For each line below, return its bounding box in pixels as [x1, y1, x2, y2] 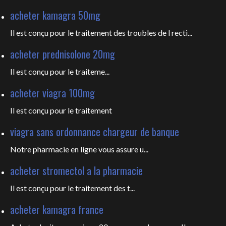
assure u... [116, 144, 148, 154]
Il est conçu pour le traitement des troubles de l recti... [10, 28, 192, 37]
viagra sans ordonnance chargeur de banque [10, 124, 179, 139]
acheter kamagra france [10, 202, 103, 217]
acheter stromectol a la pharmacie [10, 163, 143, 178]
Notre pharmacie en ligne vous [10, 144, 116, 154]
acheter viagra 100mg [10, 85, 95, 100]
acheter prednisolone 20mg [10, 46, 115, 62]
